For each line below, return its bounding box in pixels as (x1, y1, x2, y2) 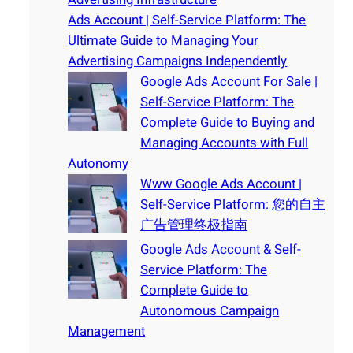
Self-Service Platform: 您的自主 (140, 195, 326, 215)
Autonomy (68, 154, 129, 174)
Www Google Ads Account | (140, 174, 303, 195)
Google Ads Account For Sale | (140, 72, 318, 92)
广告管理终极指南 (140, 215, 248, 236)
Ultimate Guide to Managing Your (68, 31, 259, 51)
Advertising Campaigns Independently (68, 51, 288, 72)
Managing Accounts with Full (140, 133, 309, 154)
